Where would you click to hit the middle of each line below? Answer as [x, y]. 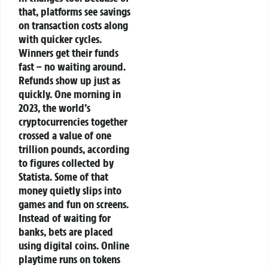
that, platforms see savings [74, 12]
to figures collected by [66, 163]
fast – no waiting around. [72, 67]
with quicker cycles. [60, 39]
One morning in [88, 94]
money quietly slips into [70, 191]
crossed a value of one [65, 135]
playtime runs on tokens [69, 259]
